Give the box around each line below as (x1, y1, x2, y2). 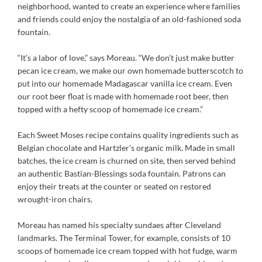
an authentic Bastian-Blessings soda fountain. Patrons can (18, 168, 226, 178)
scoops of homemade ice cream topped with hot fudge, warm (18, 246, 237, 256)
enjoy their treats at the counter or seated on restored (18, 181, 211, 191)
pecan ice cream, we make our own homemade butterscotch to (18, 65, 243, 75)
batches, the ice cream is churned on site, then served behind (18, 156, 236, 166)
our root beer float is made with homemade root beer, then (18, 91, 229, 101)
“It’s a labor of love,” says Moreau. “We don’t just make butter (18, 53, 235, 63)
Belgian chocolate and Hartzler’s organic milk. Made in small (18, 143, 235, 153)
